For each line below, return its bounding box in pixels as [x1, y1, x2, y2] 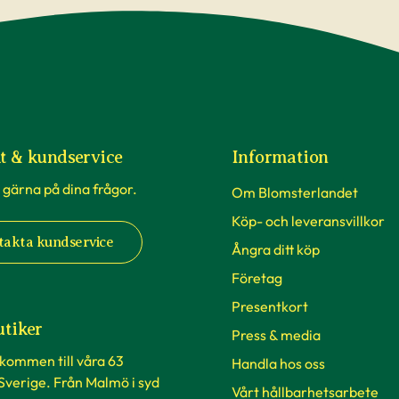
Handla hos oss [232, 354, 325, 372]
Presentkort [232, 297, 308, 315]
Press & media [232, 326, 321, 344]
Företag [232, 269, 282, 287]
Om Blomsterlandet [232, 183, 358, 201]
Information [232, 147, 329, 167]
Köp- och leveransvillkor [232, 212, 385, 230]
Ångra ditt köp [232, 240, 320, 258]
